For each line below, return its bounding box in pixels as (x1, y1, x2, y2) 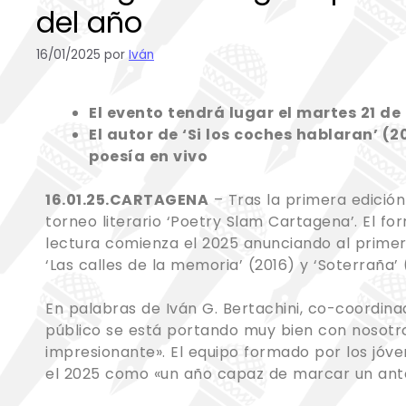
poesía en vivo (89, 145, 208, 167)
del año (36, 2, 142, 43)
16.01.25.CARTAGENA (45, 188, 208, 210)
